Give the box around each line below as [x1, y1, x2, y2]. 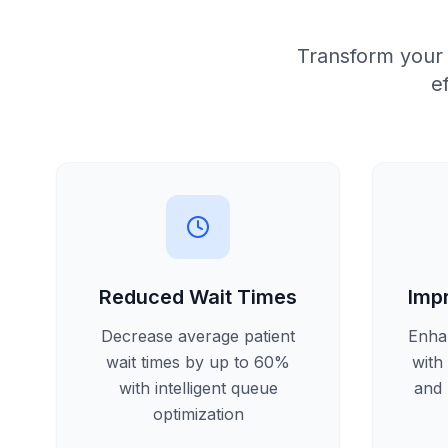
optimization [152, 404, 244, 424]
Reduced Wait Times [99, 285, 297, 309]
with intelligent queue [118, 378, 278, 398]
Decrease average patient [101, 326, 295, 346]
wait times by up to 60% [106, 352, 290, 372]
